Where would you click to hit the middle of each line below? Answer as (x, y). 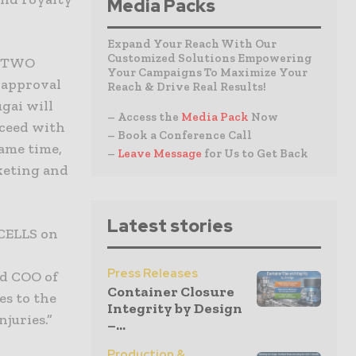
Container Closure (171, 292)
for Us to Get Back (256, 153)
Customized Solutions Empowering (209, 58)
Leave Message (161, 153)
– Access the (144, 117)
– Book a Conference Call (180, 135)
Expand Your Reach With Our (192, 44)
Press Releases (153, 273)
